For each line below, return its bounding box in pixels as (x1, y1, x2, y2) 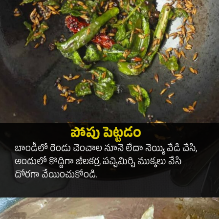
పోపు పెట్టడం (70, 125, 141, 145)
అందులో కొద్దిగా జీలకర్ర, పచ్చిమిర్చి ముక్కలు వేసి (15, 155, 182, 170)
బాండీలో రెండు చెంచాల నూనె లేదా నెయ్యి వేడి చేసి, (15, 142, 197, 156)
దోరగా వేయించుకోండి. (15, 169, 98, 183)
